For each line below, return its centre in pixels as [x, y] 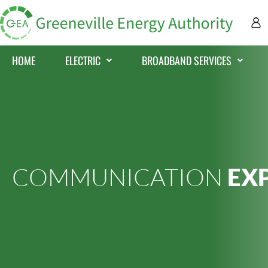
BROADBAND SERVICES [187, 60]
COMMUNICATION [120, 176]
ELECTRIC [83, 60]
